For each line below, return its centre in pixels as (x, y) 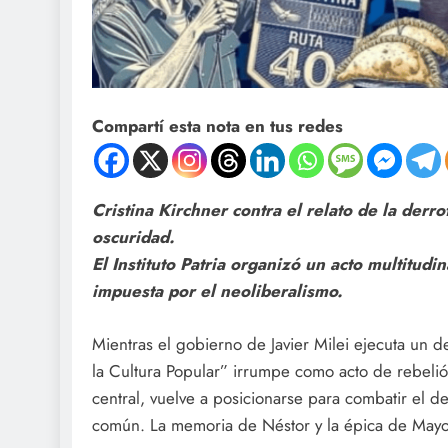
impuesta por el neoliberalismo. (217, 291)
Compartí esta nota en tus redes (217, 126)
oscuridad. (133, 237)
